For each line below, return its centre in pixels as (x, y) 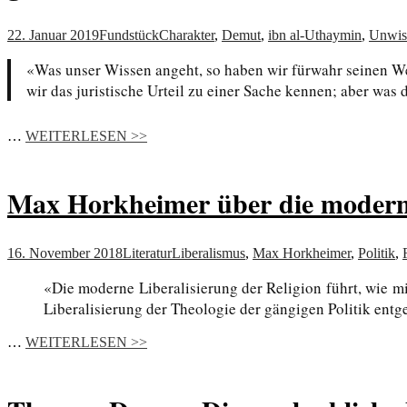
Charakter (187, 35)
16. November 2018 (65, 253)
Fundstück (129, 35)
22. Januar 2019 (53, 35)
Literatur (147, 253)
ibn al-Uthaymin (315, 35)
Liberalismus (208, 253)
